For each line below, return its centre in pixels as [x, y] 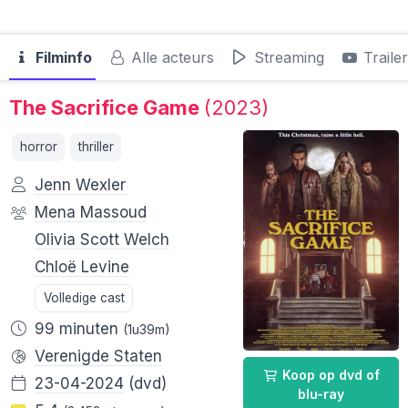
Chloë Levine [82, 267]
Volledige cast [84, 298]
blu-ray [321, 393]
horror [38, 146]
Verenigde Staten [98, 357]
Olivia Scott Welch [102, 240]
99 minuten [79, 329]
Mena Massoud [91, 213]
